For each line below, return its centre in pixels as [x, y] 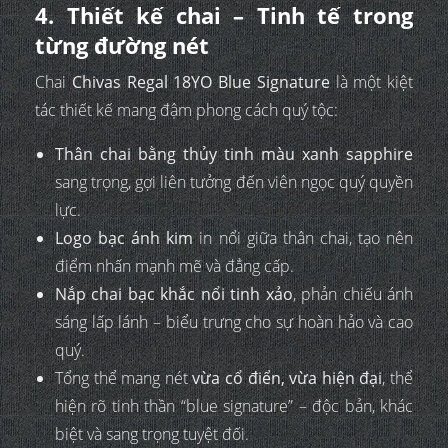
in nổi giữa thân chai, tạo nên [303, 238]
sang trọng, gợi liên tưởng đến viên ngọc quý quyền [234, 182]
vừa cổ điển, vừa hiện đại [287, 378]
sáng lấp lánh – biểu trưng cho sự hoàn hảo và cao [234, 322]
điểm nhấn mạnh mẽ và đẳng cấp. [174, 266]
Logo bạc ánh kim [124, 238]
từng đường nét [122, 45]
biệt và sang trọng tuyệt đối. [152, 434]
